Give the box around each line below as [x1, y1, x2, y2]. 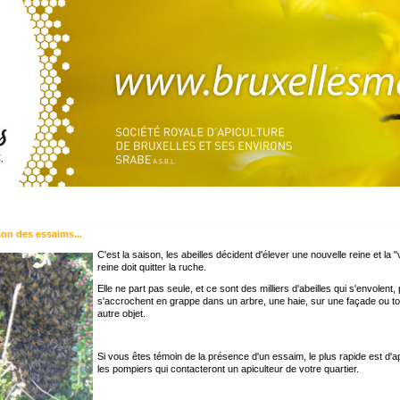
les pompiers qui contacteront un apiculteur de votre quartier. [97, 363, 359, 374]
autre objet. [97, 308, 146, 319]
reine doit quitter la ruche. [97, 262, 206, 272]
